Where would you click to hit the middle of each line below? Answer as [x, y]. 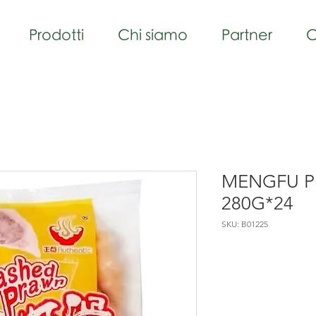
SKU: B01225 [245, 224]
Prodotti [57, 36]
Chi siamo [153, 36]
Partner [247, 36]
